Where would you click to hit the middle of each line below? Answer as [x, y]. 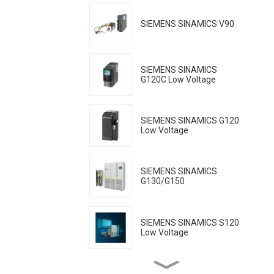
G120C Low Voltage [178, 79]
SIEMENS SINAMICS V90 [187, 24]
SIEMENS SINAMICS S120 [190, 222]
